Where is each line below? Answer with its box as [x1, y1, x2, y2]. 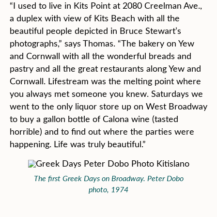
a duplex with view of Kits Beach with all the [10, 12, 180, 24]
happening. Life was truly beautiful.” [10, 138, 146, 150]
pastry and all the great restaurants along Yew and [10, 62, 201, 74]
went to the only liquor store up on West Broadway [10, 100, 207, 112]
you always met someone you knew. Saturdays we [10, 88, 203, 99]
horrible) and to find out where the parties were [10, 125, 194, 137]
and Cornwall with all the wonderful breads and [10, 50, 191, 62]
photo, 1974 [89, 184, 128, 194]
